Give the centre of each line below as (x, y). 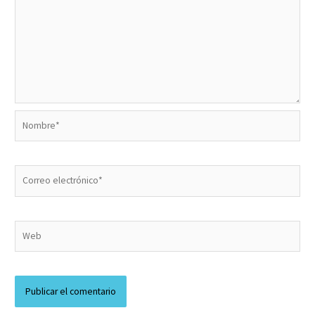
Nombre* (33, 117)
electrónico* (39, 188)
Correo (28, 172)
